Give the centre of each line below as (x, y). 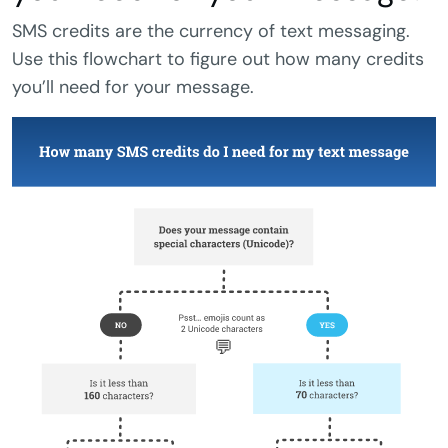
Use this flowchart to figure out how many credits (218, 59)
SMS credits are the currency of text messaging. (211, 31)
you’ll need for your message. (133, 87)
